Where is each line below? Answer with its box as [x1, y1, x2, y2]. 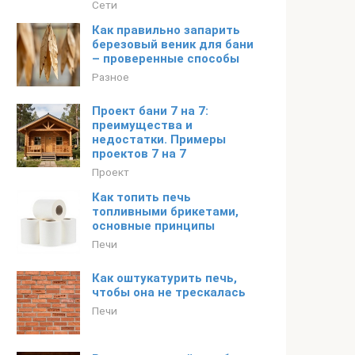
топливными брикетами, [92, 204, 239, 219]
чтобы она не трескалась [92, 285, 246, 300]
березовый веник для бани [92, 37, 254, 52]
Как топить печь [92, 190, 191, 204]
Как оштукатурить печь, [92, 271, 237, 285]
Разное [92, 71, 129, 83]
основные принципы [92, 219, 215, 233]
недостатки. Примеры [92, 132, 226, 147]
